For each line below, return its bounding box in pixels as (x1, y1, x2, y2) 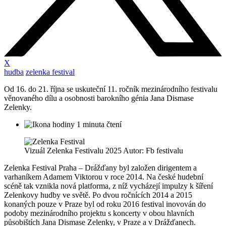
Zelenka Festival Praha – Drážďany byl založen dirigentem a (4, 163, 197, 173)
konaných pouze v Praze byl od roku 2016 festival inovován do (4, 200, 206, 209)
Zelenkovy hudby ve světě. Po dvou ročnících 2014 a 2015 (4, 191, 192, 200)
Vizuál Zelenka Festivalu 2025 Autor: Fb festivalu (24, 146, 183, 155)
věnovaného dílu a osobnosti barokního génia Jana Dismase (4, 94, 194, 103)
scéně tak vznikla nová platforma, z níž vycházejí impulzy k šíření (4, 182, 213, 191)
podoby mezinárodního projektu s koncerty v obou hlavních (4, 209, 194, 218)
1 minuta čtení (75, 120, 122, 129)
